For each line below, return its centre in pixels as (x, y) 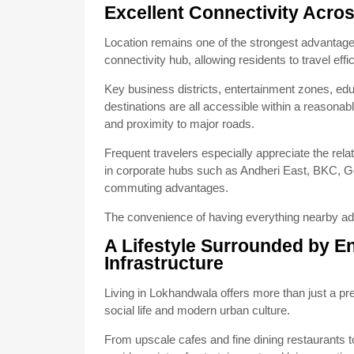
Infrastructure (164, 264)
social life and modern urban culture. (197, 310)
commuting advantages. (166, 188)
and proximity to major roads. (179, 124)
